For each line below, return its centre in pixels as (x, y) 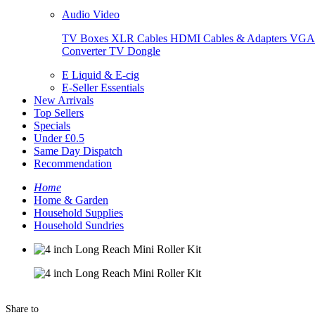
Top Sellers (59, 113)
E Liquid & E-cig (101, 75)
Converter (85, 51)
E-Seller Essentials (103, 88)
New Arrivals (64, 100)
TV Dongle (135, 51)
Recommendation (73, 163)
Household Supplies (78, 213)
